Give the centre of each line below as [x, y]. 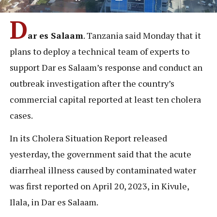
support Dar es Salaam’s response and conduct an [106, 67]
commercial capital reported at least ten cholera [105, 99]
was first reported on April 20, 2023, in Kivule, [99, 186]
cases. [21, 115]
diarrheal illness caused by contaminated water [103, 170]
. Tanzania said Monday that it [142, 35]
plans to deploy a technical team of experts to [100, 51]
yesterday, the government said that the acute [101, 154]
